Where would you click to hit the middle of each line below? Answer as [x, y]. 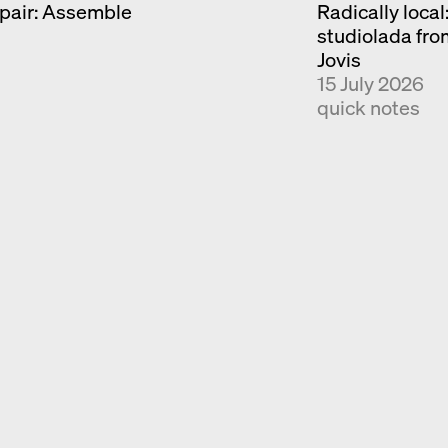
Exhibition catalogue [224, 29]
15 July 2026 [371, 83]
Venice [224, 61]
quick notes [369, 107]
